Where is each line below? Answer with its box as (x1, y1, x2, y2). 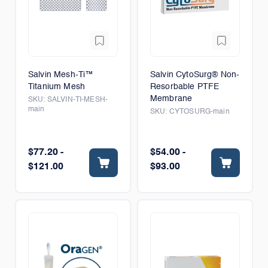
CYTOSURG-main (169, 108, 230, 115)
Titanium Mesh (28, 83, 85, 91)
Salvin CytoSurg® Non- (150, 71, 240, 79)
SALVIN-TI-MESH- (47, 96, 108, 103)
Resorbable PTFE (150, 83, 220, 91)
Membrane (150, 95, 193, 103)
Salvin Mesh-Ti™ (28, 71, 94, 79)
